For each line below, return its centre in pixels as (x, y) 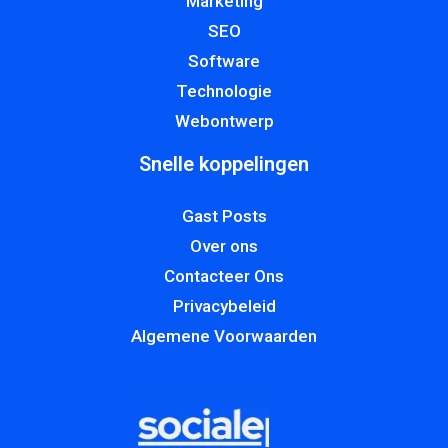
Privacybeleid (224, 306)
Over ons (224, 246)
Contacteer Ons (224, 276)
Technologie (224, 91)
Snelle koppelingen (224, 164)
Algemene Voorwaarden (224, 336)
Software (224, 61)
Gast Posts (224, 216)
